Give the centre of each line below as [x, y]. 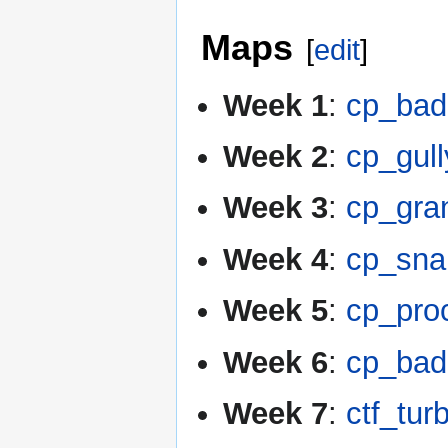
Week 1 [276, 105]
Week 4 [276, 259]
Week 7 [276, 413]
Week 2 [276, 156]
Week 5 [276, 311]
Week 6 [276, 362]
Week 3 [276, 208]
